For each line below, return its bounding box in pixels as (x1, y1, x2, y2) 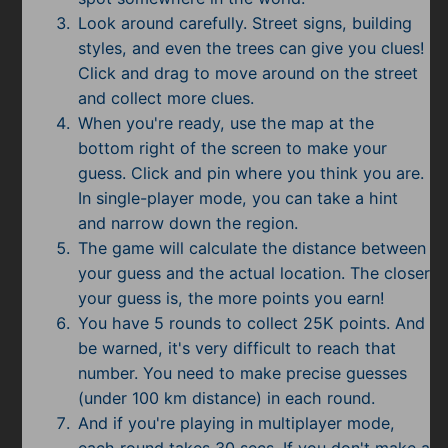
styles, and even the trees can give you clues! (77, 37, 424, 58)
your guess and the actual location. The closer (77, 262, 430, 283)
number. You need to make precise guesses (77, 362, 407, 383)
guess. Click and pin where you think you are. (77, 162, 424, 183)
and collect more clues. (77, 87, 254, 108)
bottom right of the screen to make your (77, 137, 387, 158)
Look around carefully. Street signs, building (77, 12, 412, 33)
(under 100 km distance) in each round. (77, 387, 375, 408)
